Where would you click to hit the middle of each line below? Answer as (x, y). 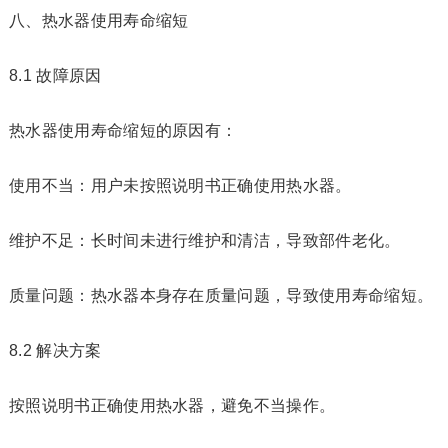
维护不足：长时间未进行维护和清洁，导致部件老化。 (204, 240)
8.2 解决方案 (55, 350)
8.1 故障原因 (55, 75)
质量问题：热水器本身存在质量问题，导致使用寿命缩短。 (221, 295)
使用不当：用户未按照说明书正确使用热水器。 (180, 185)
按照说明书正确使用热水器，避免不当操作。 (172, 405)
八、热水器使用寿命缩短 (98, 20)
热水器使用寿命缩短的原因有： (123, 130)
